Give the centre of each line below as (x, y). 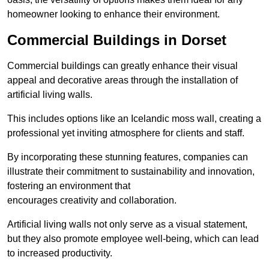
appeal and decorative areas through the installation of (122, 80)
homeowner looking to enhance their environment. (113, 14)
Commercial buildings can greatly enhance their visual (122, 66)
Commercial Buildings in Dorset (117, 40)
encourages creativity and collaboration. (92, 201)
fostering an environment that (69, 186)
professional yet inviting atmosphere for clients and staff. (126, 133)
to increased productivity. (60, 253)
